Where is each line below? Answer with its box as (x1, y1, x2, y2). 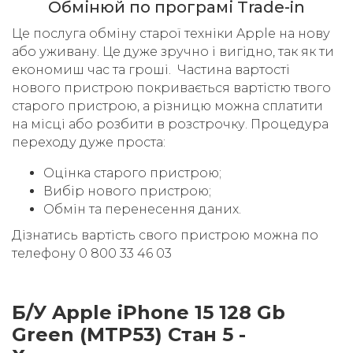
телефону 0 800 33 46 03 (12, 246, 172, 262)
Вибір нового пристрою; (43, 184, 211, 199)
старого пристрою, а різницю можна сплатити (12, 98, 323, 114)
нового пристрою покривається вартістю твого (12, 80, 331, 96)
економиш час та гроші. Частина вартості (12, 62, 290, 78)
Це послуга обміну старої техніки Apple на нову (12, 26, 330, 42)
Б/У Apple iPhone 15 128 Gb (12, 301, 285, 325)
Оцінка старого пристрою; (43, 165, 221, 181)
